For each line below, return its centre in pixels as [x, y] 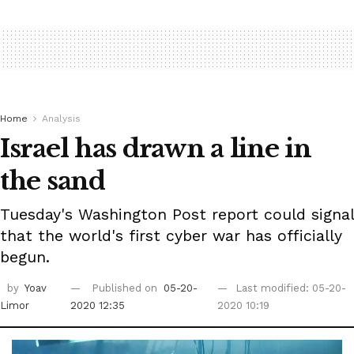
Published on [126, 288]
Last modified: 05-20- [291, 288]
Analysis [61, 118]
